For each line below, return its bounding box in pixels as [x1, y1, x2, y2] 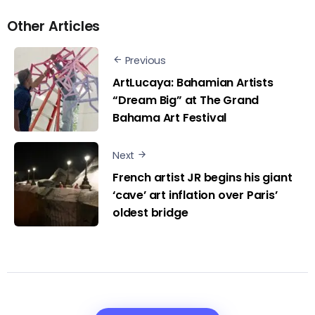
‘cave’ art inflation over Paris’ [112, 186, 278, 203]
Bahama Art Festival [112, 109, 227, 126]
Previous [124, 53, 167, 68]
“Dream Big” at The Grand [112, 91, 259, 108]
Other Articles [7, 17, 101, 37]
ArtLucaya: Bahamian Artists [112, 74, 274, 91]
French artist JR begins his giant [112, 169, 292, 186]
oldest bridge [112, 204, 188, 221]
